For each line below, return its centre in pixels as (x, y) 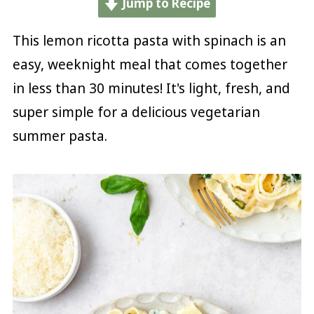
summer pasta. (60, 136)
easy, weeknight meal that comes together (150, 64)
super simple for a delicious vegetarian (136, 112)
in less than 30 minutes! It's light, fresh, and (151, 88)
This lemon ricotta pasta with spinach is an (149, 40)
